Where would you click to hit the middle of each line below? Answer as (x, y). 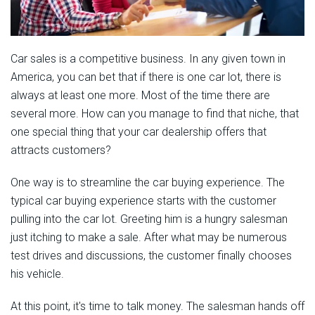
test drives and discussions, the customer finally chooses (151, 256)
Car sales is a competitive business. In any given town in (148, 59)
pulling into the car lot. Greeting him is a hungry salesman (149, 219)
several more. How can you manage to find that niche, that (155, 114)
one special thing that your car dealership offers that (139, 132)
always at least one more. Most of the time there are (140, 96)
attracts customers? (61, 150)
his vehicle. (37, 274)
